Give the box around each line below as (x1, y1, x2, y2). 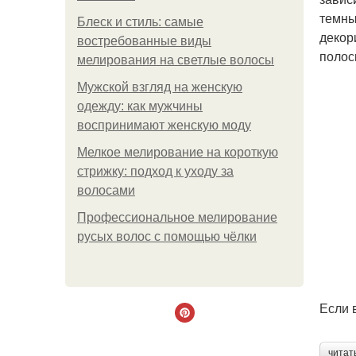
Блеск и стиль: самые (77, 15, 203, 29)
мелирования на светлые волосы (77, 53, 274, 67)
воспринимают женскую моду (77, 118, 251, 132)
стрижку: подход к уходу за (77, 164, 234, 178)
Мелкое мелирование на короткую (77, 145, 278, 159)
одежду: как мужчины (77, 99, 203, 113)
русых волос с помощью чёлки (77, 230, 257, 243)
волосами (77, 184, 135, 197)
